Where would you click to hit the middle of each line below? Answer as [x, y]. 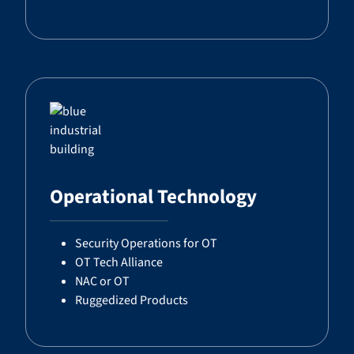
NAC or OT [102, 281]
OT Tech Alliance [119, 262]
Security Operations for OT [146, 243]
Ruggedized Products [132, 300]
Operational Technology [153, 197]
